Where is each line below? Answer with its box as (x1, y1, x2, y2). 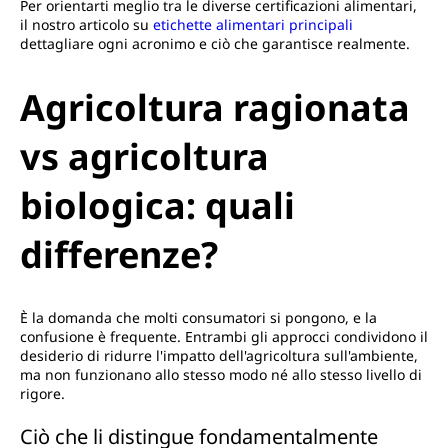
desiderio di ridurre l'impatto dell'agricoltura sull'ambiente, (20, 346, 418, 366)
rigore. (20, 384, 65, 404)
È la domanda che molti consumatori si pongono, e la (20, 308, 377, 328)
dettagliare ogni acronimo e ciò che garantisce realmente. (20, 33, 410, 53)
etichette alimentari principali (153, 14, 353, 34)
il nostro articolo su (20, 14, 153, 34)
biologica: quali (20, 180, 295, 230)
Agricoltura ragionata (20, 82, 410, 132)
